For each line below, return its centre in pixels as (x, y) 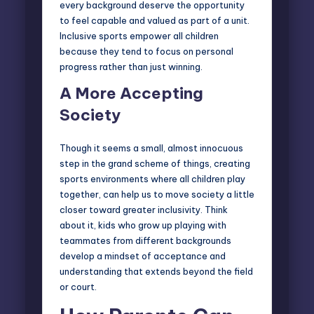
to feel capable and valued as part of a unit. (155, 20)
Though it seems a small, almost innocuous (151, 148)
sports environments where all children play (152, 178)
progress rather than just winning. (131, 66)
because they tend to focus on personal (146, 51)
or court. (78, 286)
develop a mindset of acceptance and (143, 255)
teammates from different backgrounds (145, 240)
